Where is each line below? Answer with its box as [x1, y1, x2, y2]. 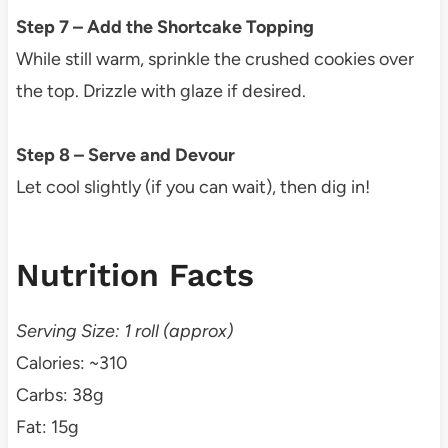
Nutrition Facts [15, 255, 254, 294]
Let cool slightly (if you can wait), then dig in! [15, 175, 370, 198]
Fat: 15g [15, 415, 79, 438]
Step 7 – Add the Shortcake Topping [15, 15, 314, 38]
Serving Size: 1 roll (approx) [15, 319, 233, 342]
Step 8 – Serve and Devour [15, 143, 235, 166]
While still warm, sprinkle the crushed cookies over [15, 47, 414, 70]
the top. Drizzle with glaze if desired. [15, 79, 306, 102]
